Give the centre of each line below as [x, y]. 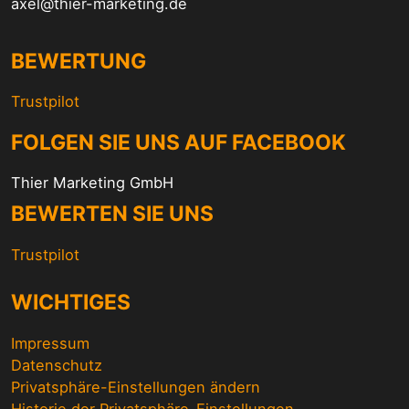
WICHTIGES [71, 303]
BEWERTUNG [79, 61]
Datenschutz [57, 365]
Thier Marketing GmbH [92, 183]
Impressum [50, 343]
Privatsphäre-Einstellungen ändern [136, 387]
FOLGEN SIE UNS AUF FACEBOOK [178, 142]
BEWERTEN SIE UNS [112, 214]
